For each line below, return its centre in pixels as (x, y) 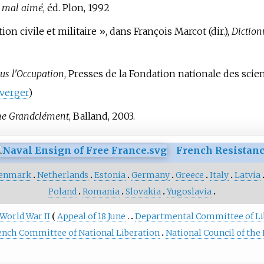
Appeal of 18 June (91, 216)
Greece (190, 175)
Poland (62, 191)
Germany (151, 175)
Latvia (248, 175)
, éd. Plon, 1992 (76, 8)
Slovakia (143, 191)
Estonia (110, 175)
